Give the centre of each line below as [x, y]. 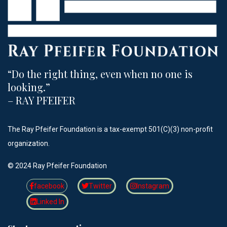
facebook [49, 186]
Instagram [153, 186]
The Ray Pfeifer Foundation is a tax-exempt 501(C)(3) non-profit [110, 129]
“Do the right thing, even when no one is [100, 73]
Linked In [50, 201]
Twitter [100, 186]
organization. [29, 143]
